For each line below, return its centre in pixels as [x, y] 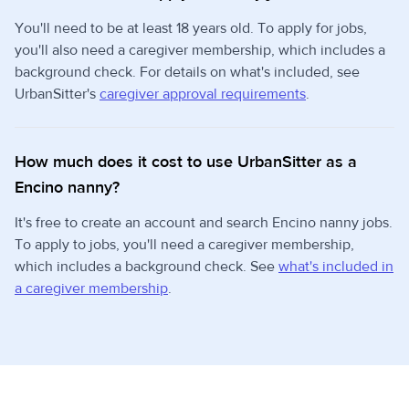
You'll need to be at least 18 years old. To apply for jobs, [191, 28]
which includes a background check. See [147, 267]
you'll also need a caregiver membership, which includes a [200, 50]
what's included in [336, 267]
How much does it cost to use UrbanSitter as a [186, 162]
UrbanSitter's [57, 94]
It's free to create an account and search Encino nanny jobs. [204, 223]
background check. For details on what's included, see [187, 72]
